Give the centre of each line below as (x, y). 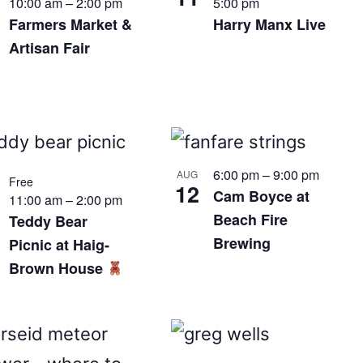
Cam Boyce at (262, 196)
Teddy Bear (48, 221)
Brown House (58, 268)
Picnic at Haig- (59, 245)
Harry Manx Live (270, 24)
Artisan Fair (49, 48)
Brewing (242, 243)
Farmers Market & (70, 24)
